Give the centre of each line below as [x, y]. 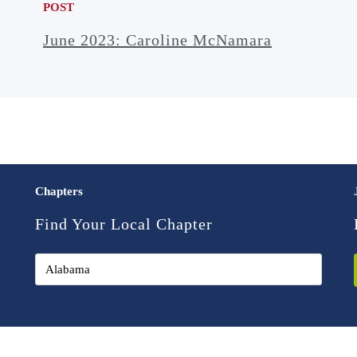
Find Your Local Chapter [124, 224]
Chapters [59, 191]
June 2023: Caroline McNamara [157, 39]
